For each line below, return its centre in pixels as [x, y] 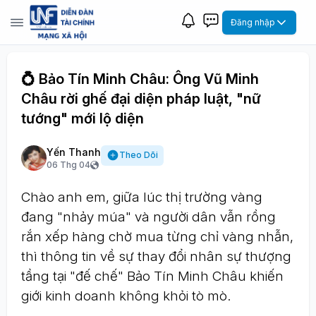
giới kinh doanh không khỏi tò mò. [126, 296]
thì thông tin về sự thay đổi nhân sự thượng [156, 256]
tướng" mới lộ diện [83, 119]
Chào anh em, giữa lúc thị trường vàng [142, 197]
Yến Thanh [74, 152]
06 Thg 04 [68, 165]
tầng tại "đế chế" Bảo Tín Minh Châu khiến [152, 276]
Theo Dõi [139, 155]
